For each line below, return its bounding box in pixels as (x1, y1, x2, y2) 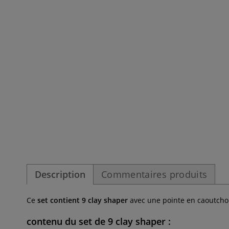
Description (35, 168, 85, 180)
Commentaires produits (101, 168, 208, 180)
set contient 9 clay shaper (37, 195, 128, 205)
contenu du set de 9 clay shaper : (27, 215, 171, 227)
